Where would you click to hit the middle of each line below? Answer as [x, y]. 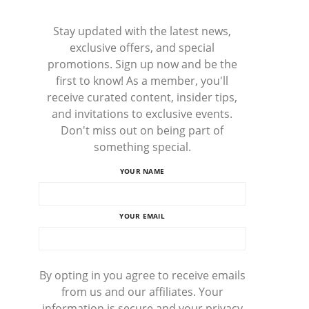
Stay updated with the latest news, [142, 31]
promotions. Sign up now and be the [142, 64]
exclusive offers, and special [142, 48]
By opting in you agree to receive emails [142, 275]
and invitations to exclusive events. [142, 114]
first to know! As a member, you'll [142, 81]
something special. [142, 147]
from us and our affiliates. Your [142, 292]
